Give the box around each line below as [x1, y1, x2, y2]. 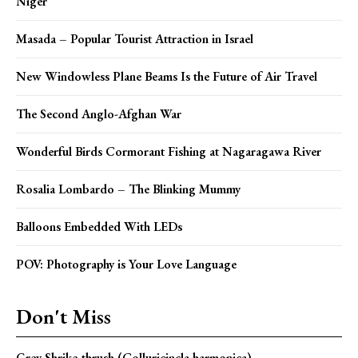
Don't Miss [16, 302, 111, 330]
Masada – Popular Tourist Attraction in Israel [16, 30, 253, 47]
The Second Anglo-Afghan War [16, 105, 181, 122]
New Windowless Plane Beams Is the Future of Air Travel [16, 67, 317, 85]
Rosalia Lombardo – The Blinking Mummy [16, 180, 241, 197]
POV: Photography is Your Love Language [16, 255, 237, 272]
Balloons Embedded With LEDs [16, 217, 182, 235]
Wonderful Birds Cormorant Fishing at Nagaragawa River [16, 142, 321, 160]
